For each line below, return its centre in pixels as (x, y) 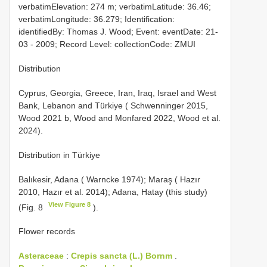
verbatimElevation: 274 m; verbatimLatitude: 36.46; (115, 6)
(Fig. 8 (32, 207)
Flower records (47, 232)
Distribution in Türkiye (59, 155)
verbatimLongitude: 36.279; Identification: (97, 19)
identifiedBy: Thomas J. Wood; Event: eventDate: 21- (118, 31)
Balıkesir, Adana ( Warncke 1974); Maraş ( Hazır (109, 179)
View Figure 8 (70, 204)
